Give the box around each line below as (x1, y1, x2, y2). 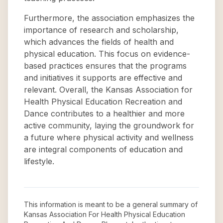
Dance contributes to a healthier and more (24, 109, 185, 118)
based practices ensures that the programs (24, 61, 187, 71)
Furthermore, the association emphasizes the (24, 13, 195, 23)
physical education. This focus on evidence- (24, 49, 190, 59)
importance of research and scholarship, (24, 25, 179, 35)
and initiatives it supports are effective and (24, 73, 182, 83)
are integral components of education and (24, 144, 183, 154)
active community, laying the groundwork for (24, 120, 194, 130)
